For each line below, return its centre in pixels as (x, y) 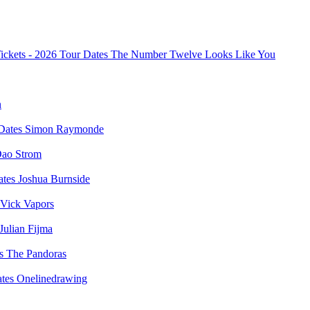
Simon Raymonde (64, 129)
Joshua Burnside (54, 179)
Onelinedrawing (52, 279)
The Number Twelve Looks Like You (193, 54)
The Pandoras (36, 254)
